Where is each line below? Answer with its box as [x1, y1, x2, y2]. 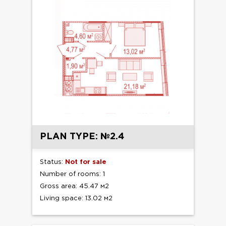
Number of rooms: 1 [40, 171, 105, 177]
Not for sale [65, 159, 106, 165]
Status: [40, 159, 65, 165]
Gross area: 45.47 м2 [40, 183, 109, 189]
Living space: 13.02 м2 [40, 195, 112, 201]
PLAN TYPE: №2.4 [40, 132, 124, 141]
